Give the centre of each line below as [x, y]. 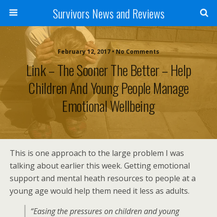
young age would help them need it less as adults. [100, 191]
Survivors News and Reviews [108, 13]
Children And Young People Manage [108, 88]
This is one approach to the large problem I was [97, 153]
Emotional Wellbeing [108, 106]
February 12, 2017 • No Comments [108, 52]
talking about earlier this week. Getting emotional [100, 166]
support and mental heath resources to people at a [103, 178]
